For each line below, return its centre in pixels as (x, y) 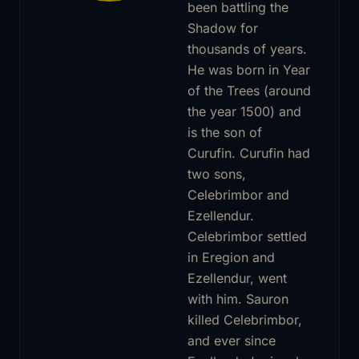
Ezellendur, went (237, 278)
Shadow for (223, 28)
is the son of (225, 132)
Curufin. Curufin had (249, 153)
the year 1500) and (244, 111)
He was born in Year (249, 69)
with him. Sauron (238, 298)
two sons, (217, 173)
